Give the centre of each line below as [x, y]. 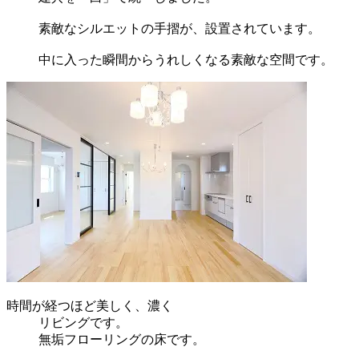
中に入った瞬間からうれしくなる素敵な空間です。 [186, 60]
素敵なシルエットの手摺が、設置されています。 [179, 29]
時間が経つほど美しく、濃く [90, 306]
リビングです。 [83, 323]
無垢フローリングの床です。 [122, 340]
